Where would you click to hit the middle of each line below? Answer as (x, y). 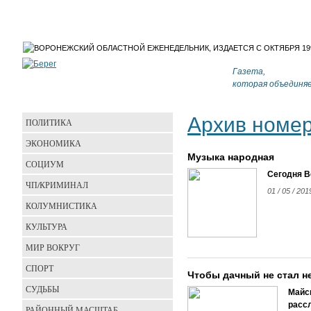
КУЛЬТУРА (47, 226)
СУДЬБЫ (42, 289)
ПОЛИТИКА (49, 122)
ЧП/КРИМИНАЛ (57, 185)
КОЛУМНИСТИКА (61, 205)
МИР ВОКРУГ (53, 247)
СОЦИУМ (45, 164)
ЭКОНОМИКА (53, 143)
